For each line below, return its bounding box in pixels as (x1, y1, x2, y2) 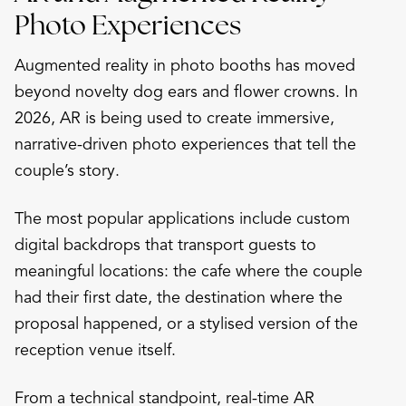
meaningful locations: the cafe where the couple (14, 260, 362, 281)
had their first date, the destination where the (14, 286, 343, 307)
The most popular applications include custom (14, 208, 350, 228)
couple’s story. (14, 159, 120, 180)
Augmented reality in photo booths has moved (14, 54, 355, 75)
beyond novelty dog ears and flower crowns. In (14, 81, 358, 101)
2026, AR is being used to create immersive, (14, 107, 334, 128)
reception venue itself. (14, 339, 176, 360)
